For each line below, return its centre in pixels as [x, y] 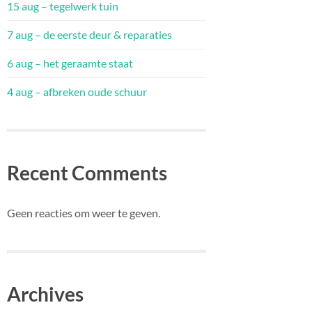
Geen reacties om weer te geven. [84, 212]
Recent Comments [87, 172]
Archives [45, 294]
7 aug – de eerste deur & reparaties [89, 34]
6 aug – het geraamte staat [70, 63]
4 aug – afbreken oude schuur [77, 91]
